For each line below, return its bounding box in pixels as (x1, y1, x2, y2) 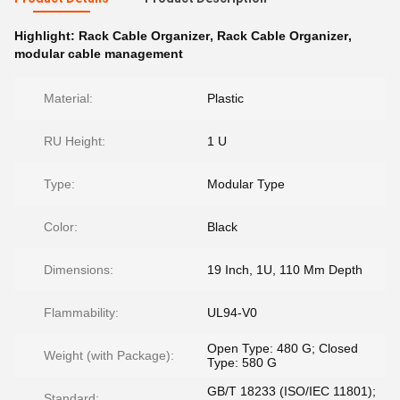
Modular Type (207, 177, 285, 191)
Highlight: (14, 29, 79, 43)
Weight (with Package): (44, 348, 174, 362)
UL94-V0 (207, 305, 257, 320)
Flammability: (44, 305, 119, 320)
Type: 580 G (207, 355, 277, 370)
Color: (44, 220, 78, 234)
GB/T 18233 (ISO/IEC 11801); (207, 384, 376, 398)
